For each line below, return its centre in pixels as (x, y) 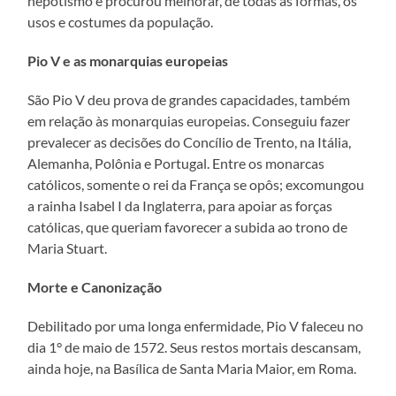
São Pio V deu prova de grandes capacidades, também (189, 99)
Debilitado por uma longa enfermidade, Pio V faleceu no (196, 325)
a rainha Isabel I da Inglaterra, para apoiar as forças (180, 205)
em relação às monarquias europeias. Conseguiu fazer (189, 120)
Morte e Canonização (95, 286)
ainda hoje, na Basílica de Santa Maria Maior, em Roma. (192, 368)
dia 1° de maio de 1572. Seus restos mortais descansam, (194, 346)
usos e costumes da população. (121, 21)
